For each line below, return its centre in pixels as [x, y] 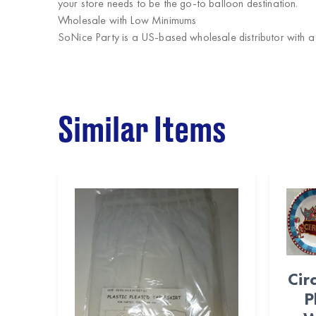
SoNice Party [89, 37]
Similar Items [142, 131]
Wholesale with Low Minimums [127, 20]
